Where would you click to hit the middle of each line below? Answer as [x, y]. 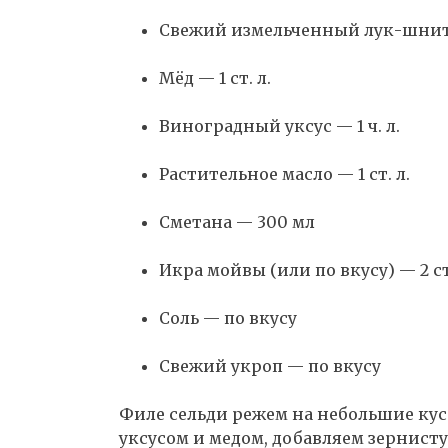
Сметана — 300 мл [237, 221]
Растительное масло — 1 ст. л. [284, 173]
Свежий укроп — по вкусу [270, 365]
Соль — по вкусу [228, 317]
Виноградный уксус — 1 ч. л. [279, 125]
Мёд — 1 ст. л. [215, 77]
